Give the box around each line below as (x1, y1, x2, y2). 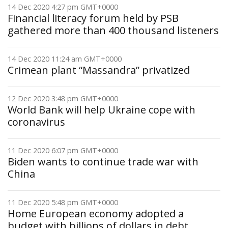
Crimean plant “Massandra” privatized (8, 63, 190, 77)
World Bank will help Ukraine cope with (8, 103, 195, 117)
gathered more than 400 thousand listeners (8, 23, 219, 37)
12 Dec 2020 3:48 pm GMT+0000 (8, 94, 118, 103)
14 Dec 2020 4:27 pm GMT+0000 (8, 2, 118, 12)
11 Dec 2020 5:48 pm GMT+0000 (8, 197, 118, 207)
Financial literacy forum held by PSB (8, 11, 179, 25)
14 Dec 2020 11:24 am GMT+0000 (8, 54, 122, 64)
